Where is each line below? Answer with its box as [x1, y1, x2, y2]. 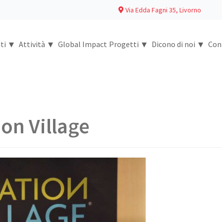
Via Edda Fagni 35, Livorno [124, 5, 201, 14]
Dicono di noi [152, 39, 195, 49]
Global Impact [58, 39, 107, 49]
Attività [19, 39, 45, 49]
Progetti [109, 39, 139, 49]
